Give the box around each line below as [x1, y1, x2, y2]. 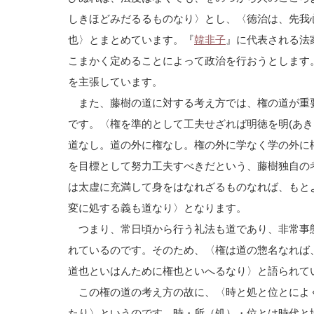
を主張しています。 [68, 76, 163, 88]
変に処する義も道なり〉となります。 [68, 202, 247, 214]
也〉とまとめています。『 [68, 34, 194, 46]
